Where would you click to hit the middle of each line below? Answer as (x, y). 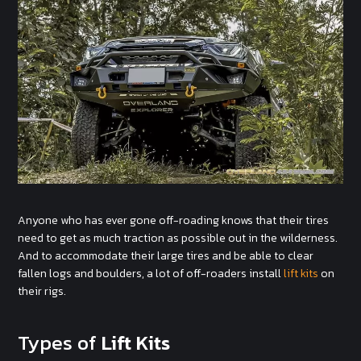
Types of (60, 343)
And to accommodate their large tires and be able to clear (166, 256)
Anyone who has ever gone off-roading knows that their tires (174, 221)
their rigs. (42, 292)
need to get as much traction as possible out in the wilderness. (178, 239)
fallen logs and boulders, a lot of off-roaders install (151, 274)
